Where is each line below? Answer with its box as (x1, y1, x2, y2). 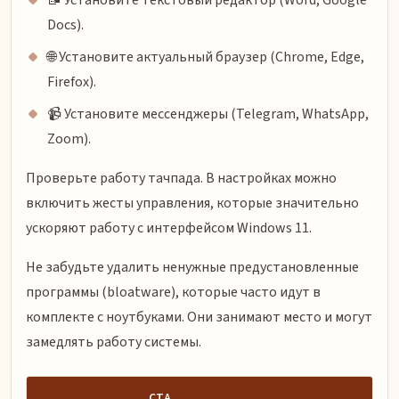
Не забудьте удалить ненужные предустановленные (26, 257, 359, 278)
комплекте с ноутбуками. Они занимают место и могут (26, 307, 372, 328)
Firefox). (47, 72, 96, 93)
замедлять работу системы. (26, 332, 201, 353)
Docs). (47, 15, 84, 36)
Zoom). (47, 129, 91, 150)
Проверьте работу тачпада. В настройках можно (26, 168, 337, 189)
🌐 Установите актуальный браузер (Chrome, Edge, (47, 47, 364, 68)
